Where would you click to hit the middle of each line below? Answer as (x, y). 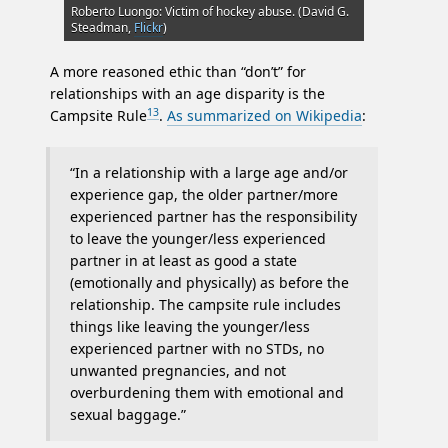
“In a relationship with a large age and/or (209, 173)
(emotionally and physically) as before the (209, 283)
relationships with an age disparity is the (187, 94)
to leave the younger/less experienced (198, 239)
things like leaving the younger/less (190, 327)
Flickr (148, 28)
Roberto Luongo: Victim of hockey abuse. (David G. (210, 12)
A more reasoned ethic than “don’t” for (178, 72)
